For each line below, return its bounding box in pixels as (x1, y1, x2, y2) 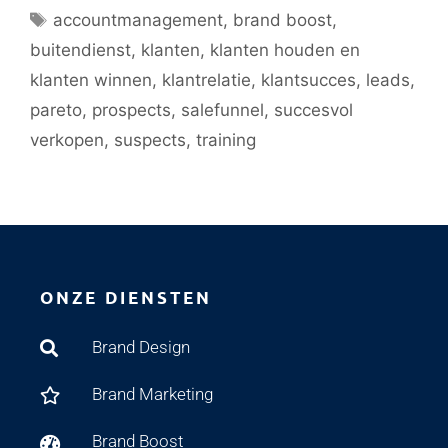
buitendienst (30, 39, 131, 60)
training (196, 129, 256, 150)
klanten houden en (210, 39, 360, 60)
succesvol (274, 99, 353, 120)
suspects (114, 129, 186, 150)
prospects (92, 99, 171, 120)
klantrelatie (162, 69, 251, 90)
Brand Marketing (91, 384, 213, 405)
